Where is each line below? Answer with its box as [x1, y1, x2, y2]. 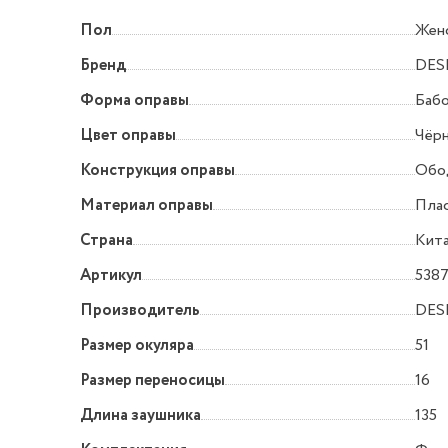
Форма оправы [80, 89, 189, 113]
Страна [80, 229, 133, 253]
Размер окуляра [80, 334, 194, 358]
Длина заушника [80, 404, 201, 428]
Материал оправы [80, 194, 213, 218]
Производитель [80, 299, 200, 323]
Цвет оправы [80, 124, 176, 148]
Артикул [80, 264, 142, 288]
